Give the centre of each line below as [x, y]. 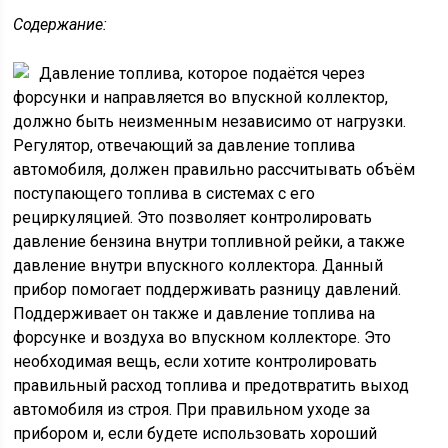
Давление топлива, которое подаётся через [202, 74]
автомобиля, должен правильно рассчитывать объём [214, 170]
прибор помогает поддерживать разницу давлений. [207, 290]
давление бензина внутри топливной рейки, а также [209, 242]
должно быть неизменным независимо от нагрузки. [210, 122]
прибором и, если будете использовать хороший [195, 434]
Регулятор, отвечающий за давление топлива [184, 146]
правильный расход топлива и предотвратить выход [211, 386]
